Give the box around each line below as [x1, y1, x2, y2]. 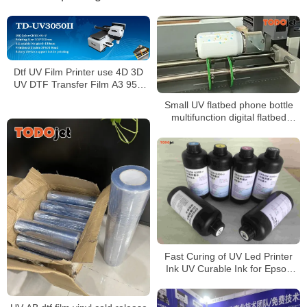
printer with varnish [187, 124, 270, 136]
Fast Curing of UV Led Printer [164, 250, 293, 262]
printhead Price [195, 275, 262, 286]
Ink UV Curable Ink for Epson [165, 262, 292, 274]
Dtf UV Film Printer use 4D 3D [14, 66, 143, 77]
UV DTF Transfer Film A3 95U [13, 78, 144, 90]
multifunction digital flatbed [171, 112, 286, 123]
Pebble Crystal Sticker [31, 90, 126, 102]
